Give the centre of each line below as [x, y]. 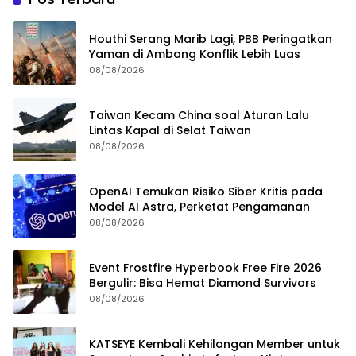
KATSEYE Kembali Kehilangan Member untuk [215, 344]
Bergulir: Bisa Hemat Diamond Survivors [203, 282]
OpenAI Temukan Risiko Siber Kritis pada [206, 191]
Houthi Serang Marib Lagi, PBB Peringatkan [211, 39]
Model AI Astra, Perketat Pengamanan [199, 206]
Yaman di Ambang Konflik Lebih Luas [195, 54]
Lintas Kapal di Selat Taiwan [170, 130]
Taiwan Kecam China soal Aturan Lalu [199, 115]
